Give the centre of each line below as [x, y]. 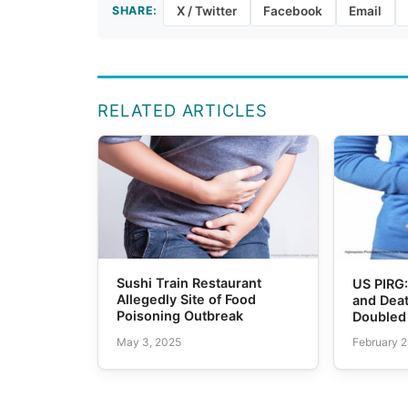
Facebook [293, 10]
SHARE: [135, 10]
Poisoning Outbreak [180, 316]
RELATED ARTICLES [183, 110]
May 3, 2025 [149, 342]
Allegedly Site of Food [187, 300]
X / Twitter [206, 10]
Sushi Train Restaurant [189, 283]
